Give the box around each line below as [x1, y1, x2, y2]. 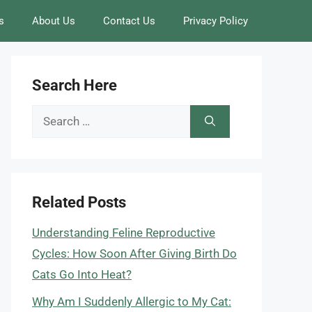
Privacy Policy [183, 15, 248, 27]
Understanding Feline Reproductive [32, 226, 215, 240]
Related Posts [32, 194, 126, 211]
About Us [32, 15, 75, 27]
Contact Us [103, 15, 155, 27]
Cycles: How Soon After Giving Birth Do [32, 247, 237, 260]
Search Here [32, 77, 117, 94]
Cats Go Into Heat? [32, 267, 132, 281]
